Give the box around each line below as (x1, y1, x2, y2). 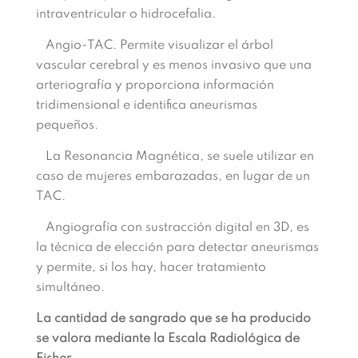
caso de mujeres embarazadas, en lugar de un (35, 170, 310, 183)
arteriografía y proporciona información (35, 79, 274, 92)
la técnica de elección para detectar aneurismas (35, 241, 319, 254)
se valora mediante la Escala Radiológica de (35, 332, 300, 345)
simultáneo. (35, 281, 105, 294)
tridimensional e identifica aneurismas (35, 99, 257, 112)
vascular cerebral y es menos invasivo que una (35, 59, 312, 72)
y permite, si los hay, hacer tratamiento (35, 261, 266, 274)
